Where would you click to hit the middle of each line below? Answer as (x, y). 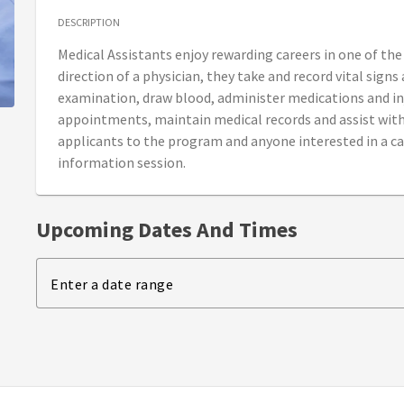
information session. (122, 163)
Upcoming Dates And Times (167, 230)
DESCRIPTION (89, 23)
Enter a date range (112, 285)
